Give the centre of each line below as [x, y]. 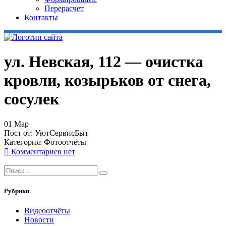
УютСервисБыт [62, 133]
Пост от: [19, 133]
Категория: [24, 142]
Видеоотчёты [47, 211]
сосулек [32, 99]
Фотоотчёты [65, 142]
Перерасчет [64, 8]
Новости [39, 220]
